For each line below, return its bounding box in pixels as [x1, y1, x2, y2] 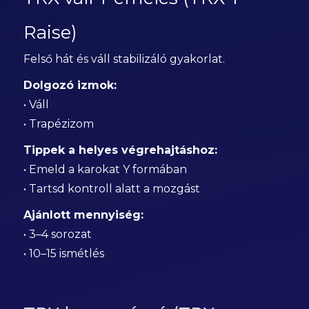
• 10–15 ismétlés [23, 247, 104, 260]
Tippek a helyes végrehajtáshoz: [23, 143, 217, 157]
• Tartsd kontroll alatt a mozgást [23, 182, 200, 195]
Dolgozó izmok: [23, 79, 117, 92]
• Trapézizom [23, 117, 94, 130]
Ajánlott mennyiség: [23, 208, 143, 221]
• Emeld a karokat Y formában [23, 163, 187, 176]
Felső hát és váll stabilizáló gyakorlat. [23, 52, 225, 66]
